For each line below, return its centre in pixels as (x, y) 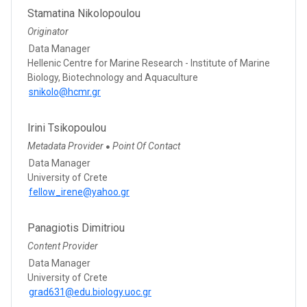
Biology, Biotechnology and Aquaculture (113, 77)
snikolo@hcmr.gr (65, 91)
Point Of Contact (146, 146)
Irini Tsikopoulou (67, 127)
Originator (48, 31)
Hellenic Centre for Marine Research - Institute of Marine (149, 63)
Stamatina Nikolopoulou (84, 13)
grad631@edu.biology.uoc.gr (90, 292)
